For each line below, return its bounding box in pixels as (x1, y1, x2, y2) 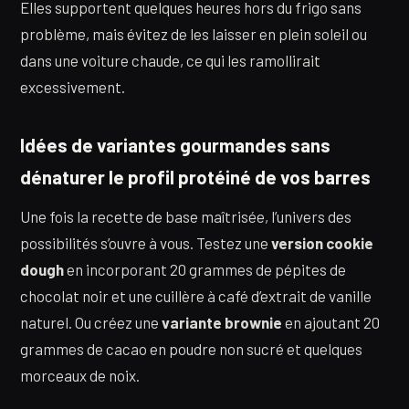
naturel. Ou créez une (20, 312, 162, 331)
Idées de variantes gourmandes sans (20, 134, 330, 157)
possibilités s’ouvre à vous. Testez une (20, 233, 271, 252)
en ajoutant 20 (282, 312, 380, 331)
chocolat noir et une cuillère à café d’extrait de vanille (20, 286, 372, 305)
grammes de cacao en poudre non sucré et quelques (20, 339, 362, 358)
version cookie (271, 233, 373, 252)
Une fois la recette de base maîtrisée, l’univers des (20, 206, 351, 225)
